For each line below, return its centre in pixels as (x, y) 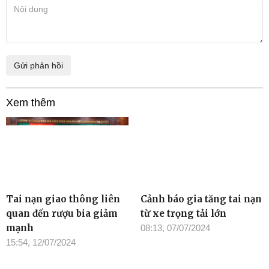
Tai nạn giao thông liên (63, 199)
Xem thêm (31, 103)
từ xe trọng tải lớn (183, 213)
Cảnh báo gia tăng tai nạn (201, 199)
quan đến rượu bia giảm (62, 213)
